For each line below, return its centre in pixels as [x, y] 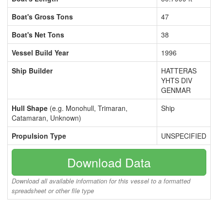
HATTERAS [179, 71]
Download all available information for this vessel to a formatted [101, 181]
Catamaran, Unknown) [46, 118]
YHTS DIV [177, 80]
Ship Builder [32, 71]
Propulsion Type [39, 136]
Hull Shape [30, 108]
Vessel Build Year [40, 53]
